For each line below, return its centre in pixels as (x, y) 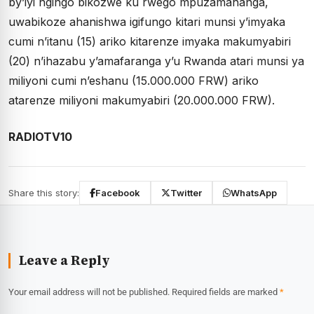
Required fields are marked (226, 292)
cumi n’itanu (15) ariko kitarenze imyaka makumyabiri (150, 41)
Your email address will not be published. (89, 292)
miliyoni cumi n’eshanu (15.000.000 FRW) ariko (134, 81)
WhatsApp (254, 193)
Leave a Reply (64, 260)
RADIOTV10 (40, 137)
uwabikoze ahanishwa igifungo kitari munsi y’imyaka (147, 22)
